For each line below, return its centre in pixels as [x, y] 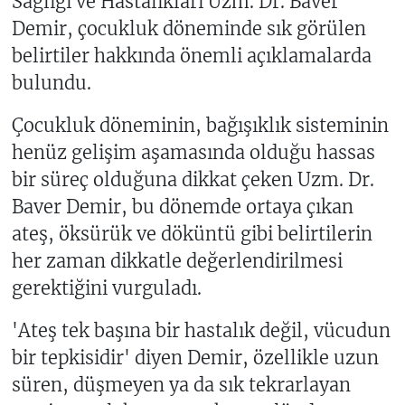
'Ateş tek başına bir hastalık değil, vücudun [201, 331]
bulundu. [51, 83]
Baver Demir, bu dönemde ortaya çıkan [182, 207]
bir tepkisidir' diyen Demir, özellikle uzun [195, 358]
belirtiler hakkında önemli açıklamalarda [191, 56]
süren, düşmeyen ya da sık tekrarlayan [181, 385]
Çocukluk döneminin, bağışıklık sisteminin [200, 126]
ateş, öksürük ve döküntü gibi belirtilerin [192, 234]
